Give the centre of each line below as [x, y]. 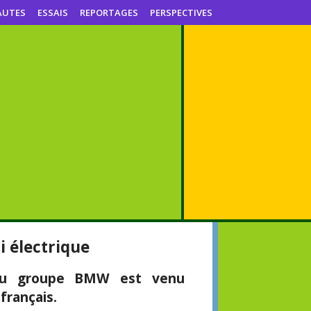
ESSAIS [53, 12]
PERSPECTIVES [181, 12]
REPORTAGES [109, 12]
